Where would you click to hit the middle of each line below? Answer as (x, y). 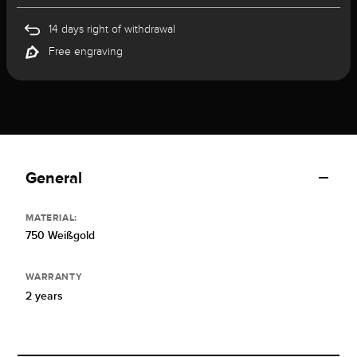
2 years (45, 296)
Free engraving (85, 51)
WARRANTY (54, 277)
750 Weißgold (61, 235)
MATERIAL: (51, 218)
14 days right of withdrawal (112, 29)
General (54, 178)
